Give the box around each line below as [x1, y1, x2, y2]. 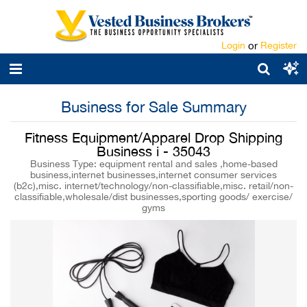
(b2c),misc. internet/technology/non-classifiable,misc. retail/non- [14, 180, 293, 191]
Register [260, 40, 297, 51]
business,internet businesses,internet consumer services [30, 169, 277, 180]
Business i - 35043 [97, 143, 210, 159]
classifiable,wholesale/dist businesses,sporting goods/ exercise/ [14, 191, 293, 202]
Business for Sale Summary [60, 98, 247, 116]
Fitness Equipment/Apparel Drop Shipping [25, 130, 282, 145]
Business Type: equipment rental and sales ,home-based [29, 158, 278, 169]
